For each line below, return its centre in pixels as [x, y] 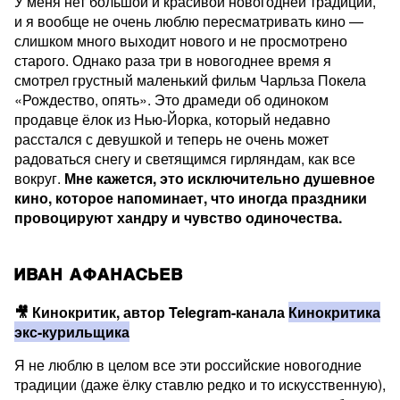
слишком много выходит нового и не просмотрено [181, 41]
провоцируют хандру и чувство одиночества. [178, 217]
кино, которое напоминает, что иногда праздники [191, 198]
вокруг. [39, 178]
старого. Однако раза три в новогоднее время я [173, 60]
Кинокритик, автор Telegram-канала [160, 312]
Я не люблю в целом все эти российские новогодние [188, 365]
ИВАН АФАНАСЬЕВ [99, 274]
